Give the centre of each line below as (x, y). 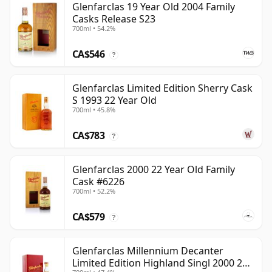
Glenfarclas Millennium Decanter (148, 251)
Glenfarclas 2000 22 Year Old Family (154, 170)
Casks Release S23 (114, 19)
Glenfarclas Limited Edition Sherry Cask (162, 88)
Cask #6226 (98, 182)
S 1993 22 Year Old (114, 100)
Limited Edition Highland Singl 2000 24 (160, 263)
